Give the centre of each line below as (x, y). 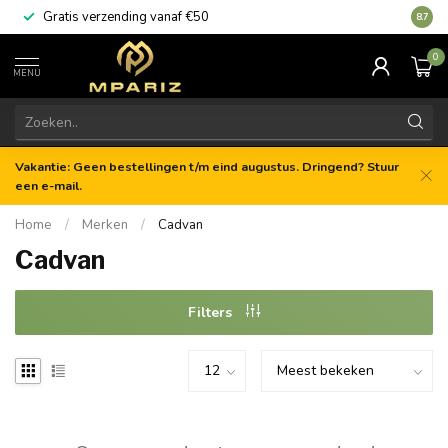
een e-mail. (48, 185)
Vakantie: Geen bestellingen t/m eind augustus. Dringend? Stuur (207, 166)
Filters (212, 312)
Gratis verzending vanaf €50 (126, 17)
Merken (105, 225)
